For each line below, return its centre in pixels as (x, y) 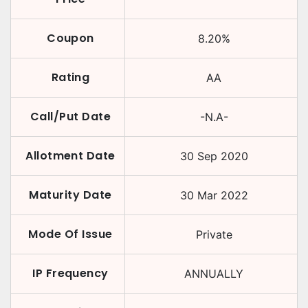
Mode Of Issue (70, 234)
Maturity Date (70, 195)
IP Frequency (70, 273)
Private (214, 234)
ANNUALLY (214, 274)
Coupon (70, 38)
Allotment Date (70, 156)
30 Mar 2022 (214, 195)
